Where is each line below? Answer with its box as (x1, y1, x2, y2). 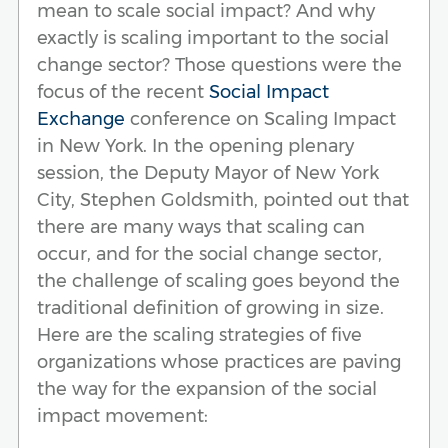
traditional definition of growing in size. (37, 296, 384, 319)
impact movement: (37, 404, 208, 427)
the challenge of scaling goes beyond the (37, 269, 400, 292)
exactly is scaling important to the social (37, 26, 389, 49)
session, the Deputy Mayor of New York (37, 161, 379, 184)
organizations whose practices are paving (37, 350, 401, 373)
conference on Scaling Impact (125, 107, 396, 130)
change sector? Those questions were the (37, 53, 402, 76)
